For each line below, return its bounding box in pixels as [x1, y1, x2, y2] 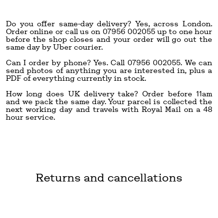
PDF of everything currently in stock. [6, 73, 146, 83]
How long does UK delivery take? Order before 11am [6, 89, 212, 98]
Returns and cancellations [36, 170, 182, 184]
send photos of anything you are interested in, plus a [6, 65, 212, 75]
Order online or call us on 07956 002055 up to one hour [6, 26, 212, 36]
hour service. [6, 112, 55, 122]
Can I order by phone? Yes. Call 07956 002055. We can [6, 57, 212, 67]
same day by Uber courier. [6, 42, 103, 52]
